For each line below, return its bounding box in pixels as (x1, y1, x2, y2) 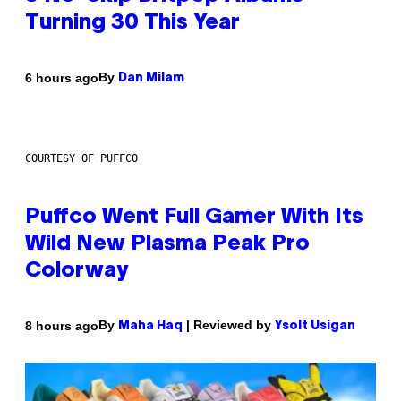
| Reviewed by (183, 318, 275, 333)
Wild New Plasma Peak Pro (25, 235, 310, 255)
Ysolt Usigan (275, 320, 355, 333)
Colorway (25, 261, 128, 282)
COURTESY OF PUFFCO (25, 152, 138, 166)
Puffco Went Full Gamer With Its (25, 208, 363, 228)
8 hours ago (25, 318, 98, 333)
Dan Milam (118, 73, 184, 85)
